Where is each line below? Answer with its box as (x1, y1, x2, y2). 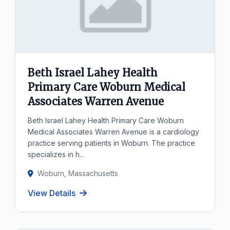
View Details (28, 188, 76, 198)
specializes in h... (28, 150, 85, 159)
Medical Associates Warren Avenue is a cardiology (28, 127, 200, 136)
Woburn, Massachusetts (37, 169, 119, 178)
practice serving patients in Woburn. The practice (28, 139, 196, 147)
